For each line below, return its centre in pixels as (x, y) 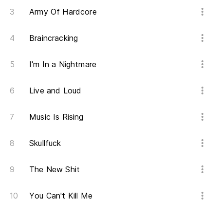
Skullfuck (45, 143)
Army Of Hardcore (63, 12)
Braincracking (54, 38)
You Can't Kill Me (61, 196)
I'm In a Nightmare (63, 64)
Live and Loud (55, 91)
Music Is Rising (56, 117)
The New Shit (55, 169)
